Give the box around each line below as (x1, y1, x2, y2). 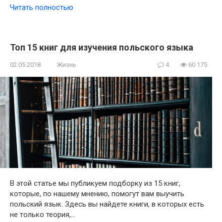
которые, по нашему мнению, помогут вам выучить (10, 189, 184, 198)
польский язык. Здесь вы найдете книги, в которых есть (10, 199, 204, 209)
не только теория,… (10, 210, 75, 219)
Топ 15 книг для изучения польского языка (10, 42, 193, 53)
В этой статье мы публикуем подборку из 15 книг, (10, 178, 180, 188)
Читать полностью (10, 3, 73, 12)
